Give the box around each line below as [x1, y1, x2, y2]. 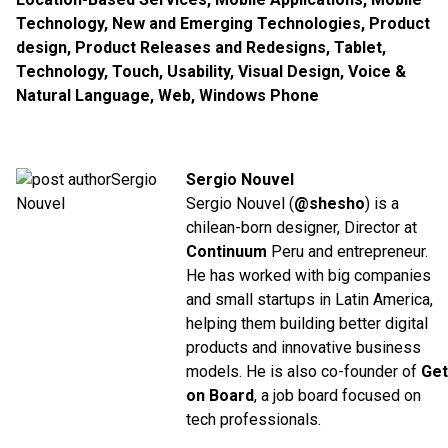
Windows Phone [199, 85, 319, 105]
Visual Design [238, 61, 340, 81]
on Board [186, 385, 254, 405]
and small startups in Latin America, [186, 289, 433, 309]
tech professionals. [186, 409, 321, 429]
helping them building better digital [186, 313, 428, 333]
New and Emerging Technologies [112, 13, 361, 33]
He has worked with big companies [186, 265, 431, 285]
